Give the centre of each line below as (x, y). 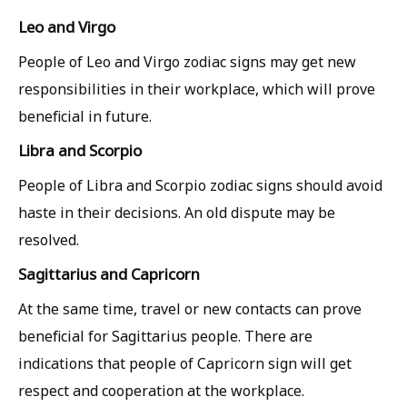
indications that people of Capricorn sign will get (185, 363)
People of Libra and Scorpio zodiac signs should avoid (200, 185)
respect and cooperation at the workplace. (161, 391)
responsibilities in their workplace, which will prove (197, 89)
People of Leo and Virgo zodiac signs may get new (187, 62)
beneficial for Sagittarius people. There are (165, 336)
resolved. (49, 240)
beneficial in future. (85, 116)
